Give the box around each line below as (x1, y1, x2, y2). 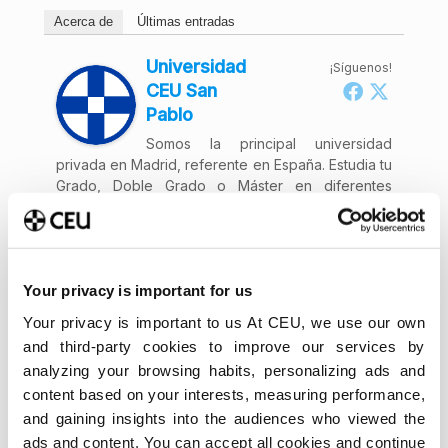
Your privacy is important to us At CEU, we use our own (23, 313, 425, 331)
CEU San (145, 80, 217, 101)
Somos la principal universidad (145, 135, 393, 152)
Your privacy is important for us (23, 281, 252, 299)
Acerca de (53, 14, 113, 29)
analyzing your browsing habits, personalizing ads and (23, 361, 425, 379)
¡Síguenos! (330, 60, 393, 75)
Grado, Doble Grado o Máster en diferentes (55, 177, 393, 194)
